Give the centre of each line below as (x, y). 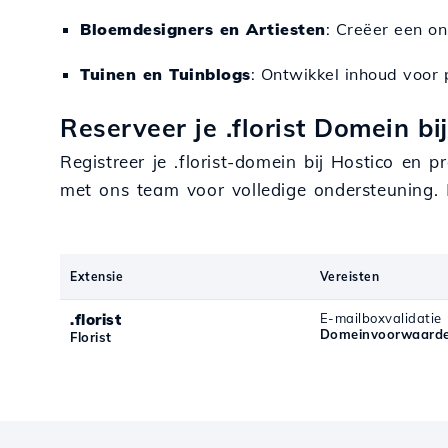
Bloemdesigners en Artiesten (203, 29)
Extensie (96, 276)
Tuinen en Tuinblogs (165, 74)
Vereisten (349, 276)
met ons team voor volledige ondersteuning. (253, 189)
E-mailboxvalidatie (380, 318)
